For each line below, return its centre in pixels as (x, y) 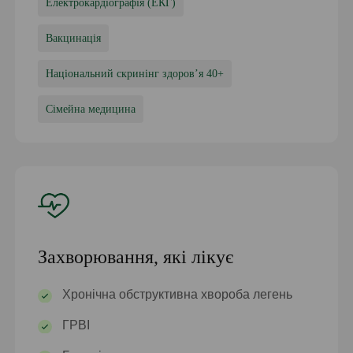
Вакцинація (74, 38)
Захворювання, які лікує (136, 257)
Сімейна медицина (91, 109)
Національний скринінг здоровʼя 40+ (135, 73)
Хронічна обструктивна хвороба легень (178, 295)
